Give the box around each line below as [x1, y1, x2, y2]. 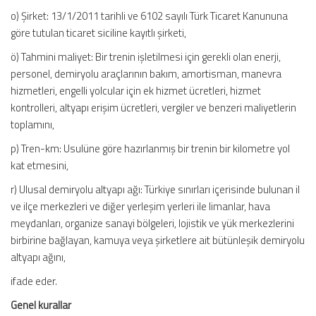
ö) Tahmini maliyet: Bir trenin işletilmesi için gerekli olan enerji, [11, 49, 281, 65]
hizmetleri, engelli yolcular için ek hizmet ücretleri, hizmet [11, 83, 261, 99]
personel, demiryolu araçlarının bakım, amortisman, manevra [11, 66, 281, 82]
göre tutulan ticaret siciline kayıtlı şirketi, [11, 25, 186, 41]
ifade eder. [11, 273, 57, 289]
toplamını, [11, 116, 54, 133]
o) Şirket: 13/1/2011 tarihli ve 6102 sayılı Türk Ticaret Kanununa [11, 8, 288, 24]
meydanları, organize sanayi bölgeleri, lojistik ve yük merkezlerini [11, 215, 294, 231]
